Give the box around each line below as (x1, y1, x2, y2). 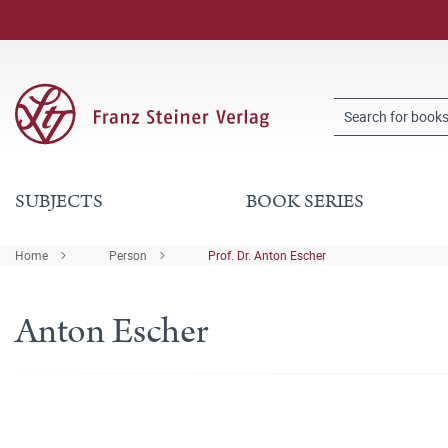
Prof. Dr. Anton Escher (208, 247, 326, 263)
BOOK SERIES (245, 188, 364, 215)
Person (109, 247, 147, 263)
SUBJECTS (15, 188, 103, 215)
